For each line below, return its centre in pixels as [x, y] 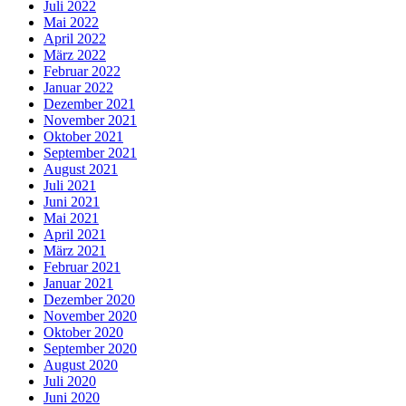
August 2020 [81, 365]
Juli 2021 [70, 186]
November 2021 [90, 121]
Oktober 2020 [83, 333]
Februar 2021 [82, 267]
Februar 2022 [82, 72]
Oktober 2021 [83, 137]
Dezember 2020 [89, 300]
